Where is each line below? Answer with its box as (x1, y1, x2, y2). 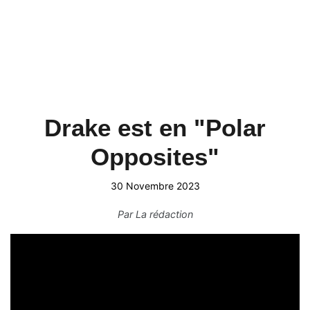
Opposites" (91, 143, 219, 170)
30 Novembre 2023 (110, 180, 200, 192)
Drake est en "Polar (44, 114, 266, 141)
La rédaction (135, 208, 193, 220)
